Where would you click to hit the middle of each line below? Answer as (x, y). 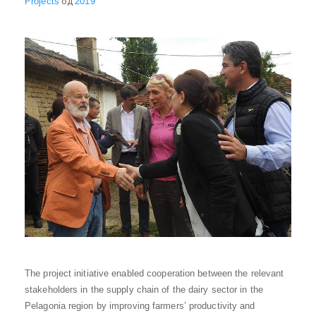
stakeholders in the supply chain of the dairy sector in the (144, 290)
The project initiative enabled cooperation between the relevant (154, 273)
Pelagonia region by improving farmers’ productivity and (140, 306)
